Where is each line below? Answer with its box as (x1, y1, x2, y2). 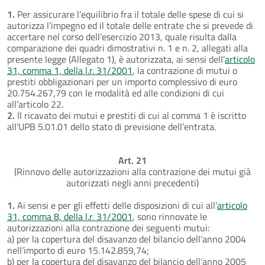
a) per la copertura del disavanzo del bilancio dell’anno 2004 (7, 231, 246, 246)
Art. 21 (118, 153, 147, 167)
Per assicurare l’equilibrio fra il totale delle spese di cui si (17, 7, 244, 21)
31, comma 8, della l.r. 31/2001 (7, 209, 132, 224)
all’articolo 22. (7, 96, 63, 111)
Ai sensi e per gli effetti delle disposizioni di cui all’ (17, 198, 217, 212)
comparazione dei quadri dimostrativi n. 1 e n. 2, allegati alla (7, 40, 248, 55)
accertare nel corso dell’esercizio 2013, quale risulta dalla (7, 29, 237, 44)
